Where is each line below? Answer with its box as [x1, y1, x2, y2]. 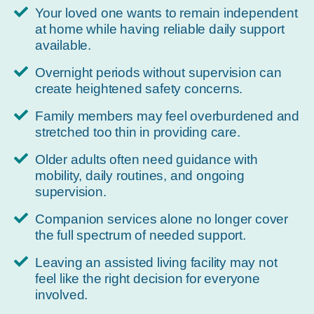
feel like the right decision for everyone [35, 271, 260, 287]
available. [35, 38, 92, 53]
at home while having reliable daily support [35, 22, 285, 37]
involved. [35, 287, 88, 303]
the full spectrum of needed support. [35, 228, 246, 243]
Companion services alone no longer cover [35, 212, 288, 227]
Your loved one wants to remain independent [35, 6, 298, 21]
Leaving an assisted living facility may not [35, 255, 278, 271]
